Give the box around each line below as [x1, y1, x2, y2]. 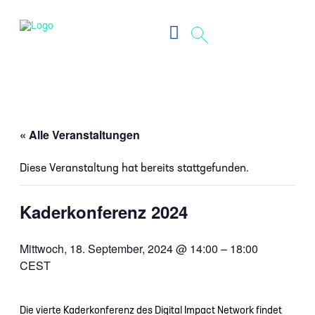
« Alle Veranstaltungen [20, 127, 140, 143]
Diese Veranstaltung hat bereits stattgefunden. [20, 163, 249, 175]
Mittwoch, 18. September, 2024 [20, 240, 176, 257]
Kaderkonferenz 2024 [20, 200, 188, 224]
